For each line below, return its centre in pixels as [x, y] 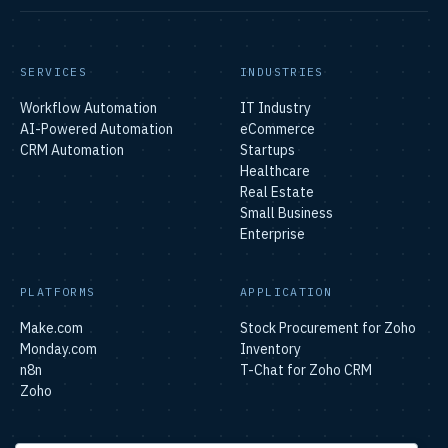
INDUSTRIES [282, 71]
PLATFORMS [58, 291]
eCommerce [277, 128]
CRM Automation [72, 149]
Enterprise [272, 233]
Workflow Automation [88, 107]
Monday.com [58, 348]
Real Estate [277, 191]
